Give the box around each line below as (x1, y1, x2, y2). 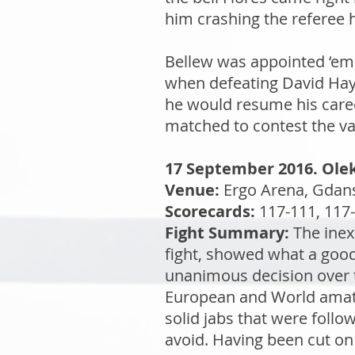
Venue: (165, 179, 219, 200)
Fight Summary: (165, 222, 289, 243)
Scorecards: (165, 200, 255, 222)
